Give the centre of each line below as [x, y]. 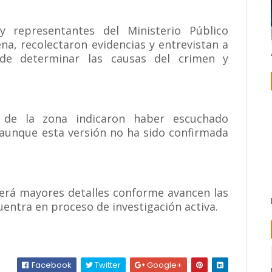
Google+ [164, 265]
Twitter [107, 265]
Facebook [51, 265]
